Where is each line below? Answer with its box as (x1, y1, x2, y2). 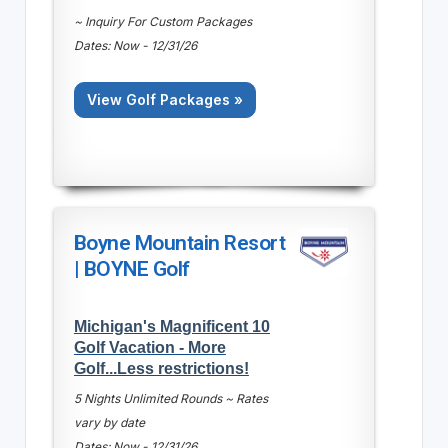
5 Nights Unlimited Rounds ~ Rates (73, 390, 268, 406)
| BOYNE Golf (73, 256, 190, 281)
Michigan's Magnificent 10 (73, 316, 270, 335)
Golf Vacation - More (73, 337, 226, 356)
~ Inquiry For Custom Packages (73, 13, 252, 29)
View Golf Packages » (86, 90, 243, 108)
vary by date (73, 414, 145, 430)
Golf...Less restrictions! (73, 358, 249, 377)
